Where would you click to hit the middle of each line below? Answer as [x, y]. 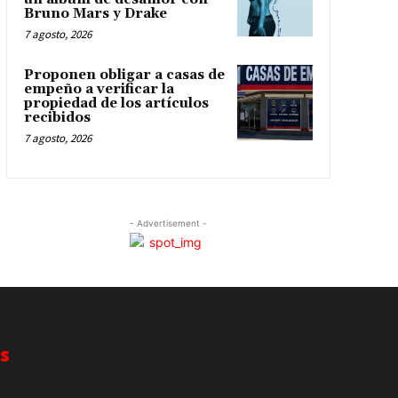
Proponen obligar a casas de [124, 76]
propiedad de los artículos [116, 104]
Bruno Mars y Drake [95, 14]
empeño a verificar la [99, 90]
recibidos [57, 118]
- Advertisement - [168, 223]
